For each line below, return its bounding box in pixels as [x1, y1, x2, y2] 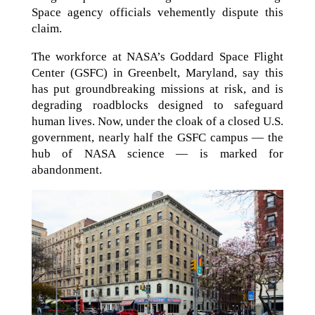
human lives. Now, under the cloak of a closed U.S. [31, 115, 284, 128]
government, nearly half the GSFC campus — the [31, 131, 284, 144]
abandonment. [31, 163, 102, 176]
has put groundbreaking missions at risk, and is [31, 82, 284, 96]
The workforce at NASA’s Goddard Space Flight [31, 50, 284, 63]
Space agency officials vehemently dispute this [31, 6, 284, 19]
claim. [31, 22, 62, 35]
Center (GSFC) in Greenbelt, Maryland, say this [31, 66, 284, 79]
